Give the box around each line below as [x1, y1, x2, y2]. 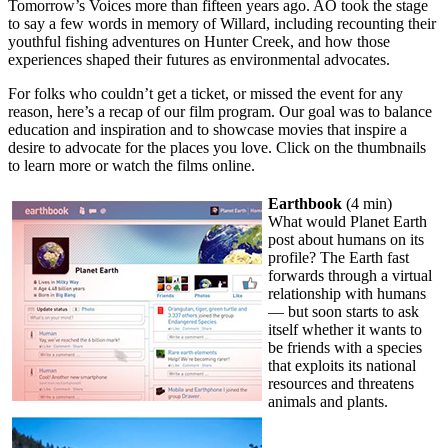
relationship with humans [268, 284, 426, 302]
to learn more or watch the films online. [8, 156, 255, 174]
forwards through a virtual [268, 266, 432, 284]
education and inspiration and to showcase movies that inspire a [8, 120, 407, 138]
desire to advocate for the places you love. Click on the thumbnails [8, 138, 426, 156]
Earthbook [268, 194, 342, 212]
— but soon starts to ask [268, 302, 419, 320]
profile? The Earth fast [268, 248, 409, 266]
